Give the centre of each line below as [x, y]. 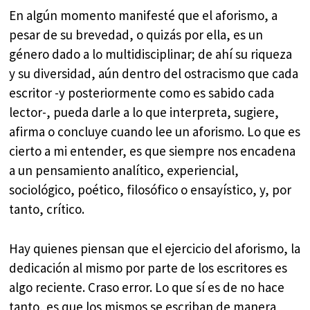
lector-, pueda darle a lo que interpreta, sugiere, [144, 112]
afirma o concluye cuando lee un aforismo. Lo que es [155, 132]
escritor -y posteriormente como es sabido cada [142, 93]
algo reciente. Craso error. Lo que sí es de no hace [147, 287]
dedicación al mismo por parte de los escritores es [148, 267]
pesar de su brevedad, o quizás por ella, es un [136, 35]
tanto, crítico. [47, 209]
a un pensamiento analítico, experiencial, [124, 171]
